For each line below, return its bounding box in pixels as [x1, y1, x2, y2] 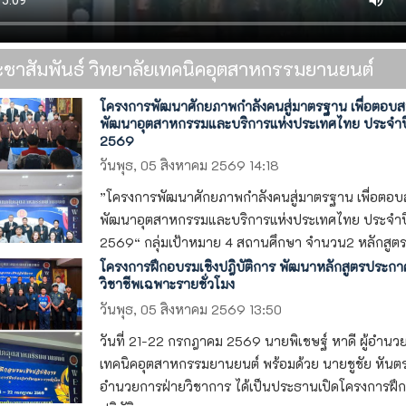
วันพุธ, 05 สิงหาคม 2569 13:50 [99, 300, 282, 318]
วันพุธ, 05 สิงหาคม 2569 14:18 [99, 156, 279, 174]
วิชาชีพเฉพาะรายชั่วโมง [99, 275, 235, 294]
